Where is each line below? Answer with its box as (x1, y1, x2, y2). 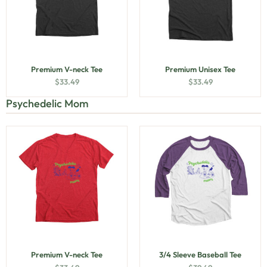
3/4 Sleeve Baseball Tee (159, 250, 241, 259)
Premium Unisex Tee (165, 64, 235, 74)
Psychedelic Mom (6, 96, 89, 110)
